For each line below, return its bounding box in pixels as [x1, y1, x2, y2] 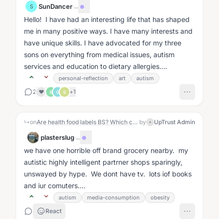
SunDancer [39, 2, 72, 10]
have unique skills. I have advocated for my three [24, 39, 181, 47]
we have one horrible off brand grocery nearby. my [24, 146, 188, 154]
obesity [151, 194, 170, 201]
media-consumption [87, 194, 140, 201]
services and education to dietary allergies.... [24, 62, 167, 70]
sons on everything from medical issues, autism [24, 50, 175, 59]
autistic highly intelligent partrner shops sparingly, [24, 158, 182, 166]
